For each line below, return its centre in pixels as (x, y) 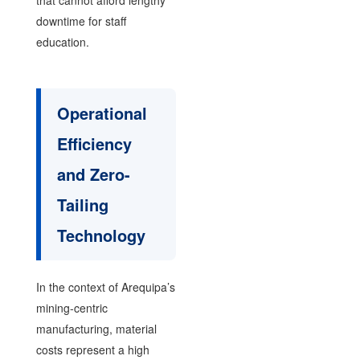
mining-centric (72, 307)
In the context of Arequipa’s (105, 286)
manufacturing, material (96, 328)
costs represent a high (92, 349)
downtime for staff (81, 20)
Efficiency (94, 143)
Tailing (82, 204)
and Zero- (93, 174)
